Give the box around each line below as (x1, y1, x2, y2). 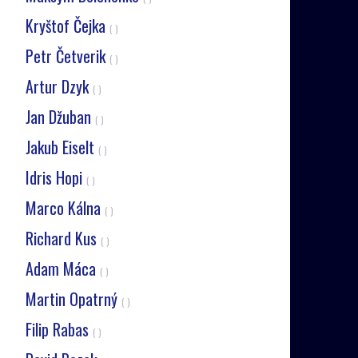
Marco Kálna (25, 196, 105, 220)
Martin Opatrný (25, 287, 121, 311)
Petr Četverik (25, 44, 109, 68)
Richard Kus (25, 226, 101, 250)
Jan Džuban (25, 105, 95, 129)
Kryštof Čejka (25, 14, 109, 38)
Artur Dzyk (25, 74, 93, 98)
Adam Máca (25, 257, 100, 280)
